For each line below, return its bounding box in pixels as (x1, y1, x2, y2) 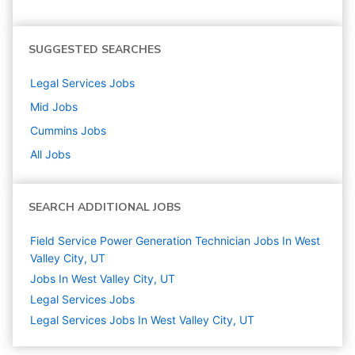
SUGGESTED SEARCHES (29, 42, 161, 58)
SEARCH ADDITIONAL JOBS (29, 200, 181, 216)
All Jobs (30, 147, 71, 162)
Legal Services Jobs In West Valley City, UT (30, 313, 254, 327)
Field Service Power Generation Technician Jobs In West (30, 234, 320, 248)
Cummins (30, 124, 78, 138)
